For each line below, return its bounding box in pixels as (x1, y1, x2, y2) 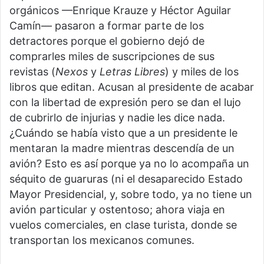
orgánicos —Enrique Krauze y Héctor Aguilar (9, 4, 231, 16)
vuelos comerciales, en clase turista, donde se (9, 218, 237, 231)
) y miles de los (165, 65, 239, 78)
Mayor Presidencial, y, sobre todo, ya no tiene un (9, 187, 252, 200)
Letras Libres (100, 65, 165, 78)
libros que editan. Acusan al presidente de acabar (9, 80, 254, 93)
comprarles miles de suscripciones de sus (9, 49, 214, 62)
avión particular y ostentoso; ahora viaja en (9, 203, 225, 216)
